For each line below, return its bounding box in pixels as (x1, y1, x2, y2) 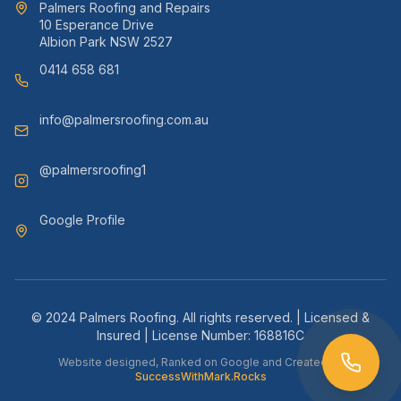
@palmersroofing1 (39, 162, 146, 177)
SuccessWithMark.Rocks (134, 370, 267, 383)
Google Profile (39, 212, 125, 227)
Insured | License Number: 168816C (97, 328, 304, 343)
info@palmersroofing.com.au (39, 112, 209, 127)
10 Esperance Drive (39, 17, 154, 32)
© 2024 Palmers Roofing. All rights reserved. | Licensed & (31, 310, 370, 325)
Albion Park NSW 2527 (39, 34, 173, 49)
